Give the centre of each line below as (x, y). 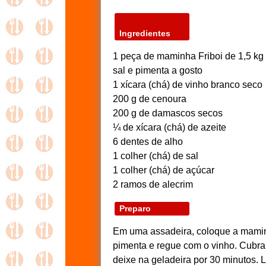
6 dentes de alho (148, 142)
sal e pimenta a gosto (158, 70)
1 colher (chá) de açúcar (164, 170)
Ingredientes (145, 33)
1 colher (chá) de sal (156, 156)
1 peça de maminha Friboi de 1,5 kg (188, 56)
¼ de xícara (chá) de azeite (170, 127)
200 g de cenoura (150, 99)
